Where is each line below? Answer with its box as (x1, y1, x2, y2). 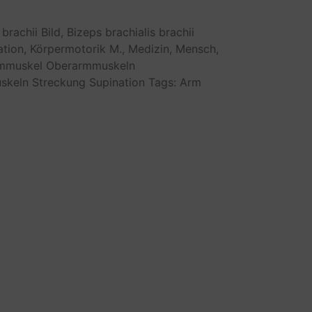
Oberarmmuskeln (46, 58, 135, 72)
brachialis (105, 24, 155, 39)
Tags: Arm (148, 75, 201, 89)
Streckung (32, 75, 86, 89)
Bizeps (67, 24, 102, 39)
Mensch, (175, 41, 219, 56)
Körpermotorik (30, 41, 106, 56)
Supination (89, 75, 145, 89)
